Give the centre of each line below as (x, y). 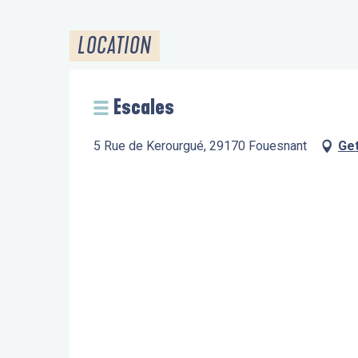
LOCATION (115, 46)
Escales (144, 107)
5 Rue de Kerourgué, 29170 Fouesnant (200, 146)
